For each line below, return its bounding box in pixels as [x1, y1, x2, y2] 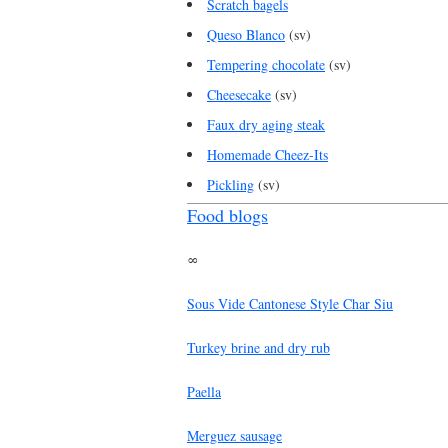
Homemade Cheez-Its [207, 144, 328, 164]
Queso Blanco [207, 24, 285, 44]
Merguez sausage [187, 425, 282, 445]
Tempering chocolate [207, 54, 325, 74]
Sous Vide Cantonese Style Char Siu [187, 293, 393, 313]
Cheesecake [207, 84, 271, 104]
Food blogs [187, 202, 268, 227]
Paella [187, 381, 221, 401]
